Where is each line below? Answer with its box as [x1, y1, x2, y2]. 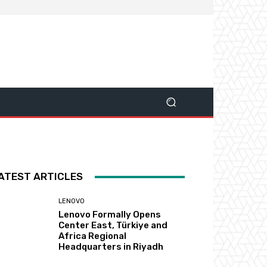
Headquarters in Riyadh [58, 241, 164, 253]
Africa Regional [58, 231, 127, 242]
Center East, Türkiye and [58, 220, 168, 231]
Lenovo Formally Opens [58, 209, 162, 221]
